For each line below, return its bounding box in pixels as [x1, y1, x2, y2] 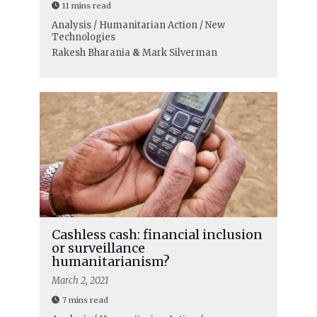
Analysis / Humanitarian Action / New [51, 18, 225, 31]
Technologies [51, 30, 115, 43]
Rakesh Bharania [51, 46, 130, 59]
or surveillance [51, 239, 145, 256]
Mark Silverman [142, 46, 217, 59]
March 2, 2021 [51, 274, 109, 287]
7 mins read [62, 294, 108, 305]
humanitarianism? [51, 253, 170, 270]
